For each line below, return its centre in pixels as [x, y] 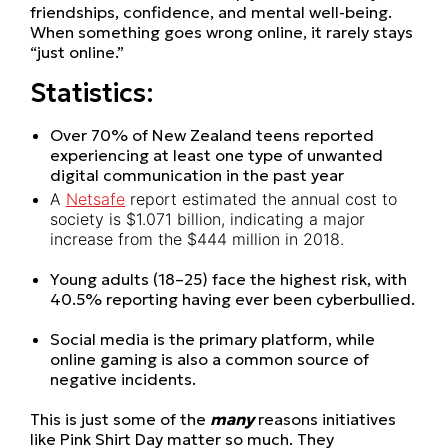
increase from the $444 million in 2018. [197, 239]
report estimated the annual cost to [261, 199]
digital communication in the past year [197, 174]
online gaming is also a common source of [209, 359]
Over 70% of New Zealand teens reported [212, 134]
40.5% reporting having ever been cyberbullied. [232, 299]
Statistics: [92, 92]
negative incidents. [123, 379]
